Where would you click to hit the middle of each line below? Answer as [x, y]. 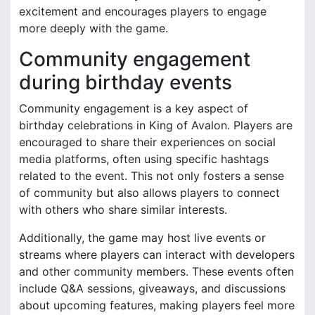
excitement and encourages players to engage [143, 11]
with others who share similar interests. [123, 209]
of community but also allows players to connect [149, 192]
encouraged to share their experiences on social [147, 142]
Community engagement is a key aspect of [134, 108]
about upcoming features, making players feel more [157, 305]
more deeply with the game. [94, 28]
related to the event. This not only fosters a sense [152, 175]
